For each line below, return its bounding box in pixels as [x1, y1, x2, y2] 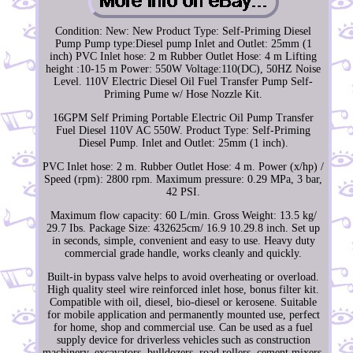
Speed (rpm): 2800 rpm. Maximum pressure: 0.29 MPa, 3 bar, [44, 173, 323, 186]
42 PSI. [166, 186, 201, 199]
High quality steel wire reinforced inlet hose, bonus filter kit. [47, 284, 320, 296]
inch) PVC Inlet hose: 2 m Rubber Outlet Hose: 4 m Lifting [50, 50, 318, 63]
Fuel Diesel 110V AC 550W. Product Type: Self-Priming [56, 124, 311, 137]
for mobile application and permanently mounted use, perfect [46, 309, 320, 321]
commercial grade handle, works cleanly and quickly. [65, 247, 303, 260]
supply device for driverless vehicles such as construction [56, 334, 310, 347]
